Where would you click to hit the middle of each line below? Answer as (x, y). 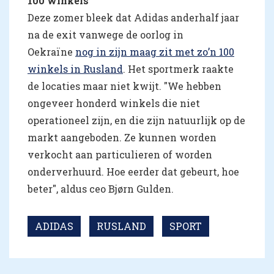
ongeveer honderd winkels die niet (114, 103)
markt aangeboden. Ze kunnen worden (122, 138)
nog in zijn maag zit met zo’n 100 (155, 52)
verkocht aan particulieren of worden (120, 155)
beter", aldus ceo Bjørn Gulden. (101, 189)
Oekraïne (51, 52)
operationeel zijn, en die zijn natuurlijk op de (136, 120)
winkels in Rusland (75, 69)
